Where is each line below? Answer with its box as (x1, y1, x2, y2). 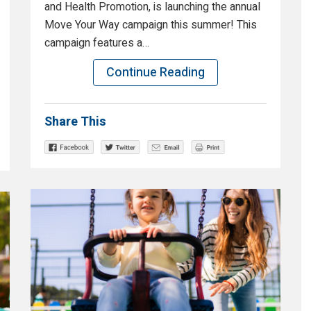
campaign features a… (44, 35, 149, 52)
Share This (44, 112, 106, 132)
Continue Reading (106, 63, 205, 83)
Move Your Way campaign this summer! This (44, 17, 257, 34)
